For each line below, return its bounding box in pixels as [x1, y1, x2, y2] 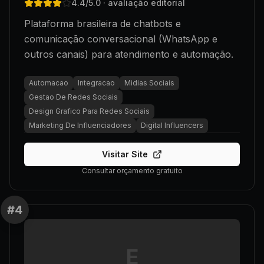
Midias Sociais [124, 78, 174, 87]
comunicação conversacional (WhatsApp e [24, 33, 217, 45]
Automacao [29, 78, 68, 87]
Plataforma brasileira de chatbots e [24, 18, 181, 29]
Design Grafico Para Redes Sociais [29, 107, 150, 115]
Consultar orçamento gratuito [81, 166, 183, 175]
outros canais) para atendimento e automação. [24, 48, 233, 60]
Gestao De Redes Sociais [29, 93, 118, 101]
